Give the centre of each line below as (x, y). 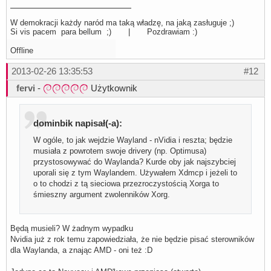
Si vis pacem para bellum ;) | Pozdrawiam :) (104, 31)
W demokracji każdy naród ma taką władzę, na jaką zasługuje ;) (122, 22)
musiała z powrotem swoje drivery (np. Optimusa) (120, 151)
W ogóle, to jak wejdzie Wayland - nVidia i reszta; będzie (133, 140)
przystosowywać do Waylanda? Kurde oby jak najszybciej (135, 162)
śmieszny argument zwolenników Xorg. (102, 195)
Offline (22, 50)
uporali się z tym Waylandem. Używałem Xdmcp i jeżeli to (135, 173)
